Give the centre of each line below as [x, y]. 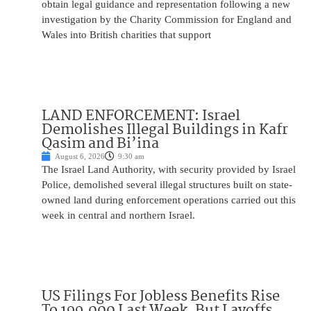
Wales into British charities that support [126, 35]
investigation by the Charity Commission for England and [167, 20]
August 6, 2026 [80, 157]
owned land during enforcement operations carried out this [169, 200]
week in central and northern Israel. [118, 216]
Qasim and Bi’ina [100, 144]
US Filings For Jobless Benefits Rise [161, 297]
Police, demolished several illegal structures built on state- [167, 185]
